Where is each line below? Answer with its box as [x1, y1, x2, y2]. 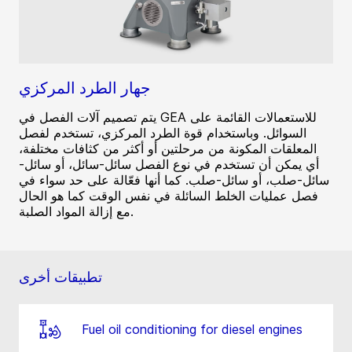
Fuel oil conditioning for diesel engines [82, 321, 302, 338]
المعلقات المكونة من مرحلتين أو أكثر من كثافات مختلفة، [19, 141, 317, 157]
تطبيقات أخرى [19, 269, 102, 286]
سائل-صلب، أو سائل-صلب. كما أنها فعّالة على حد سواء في [19, 172, 329, 189]
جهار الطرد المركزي [19, 79, 150, 98]
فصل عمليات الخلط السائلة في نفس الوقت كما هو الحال [19, 188, 318, 204]
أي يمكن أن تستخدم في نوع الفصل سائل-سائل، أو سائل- [19, 156, 319, 173]
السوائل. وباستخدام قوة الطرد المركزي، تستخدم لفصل [19, 125, 306, 141]
